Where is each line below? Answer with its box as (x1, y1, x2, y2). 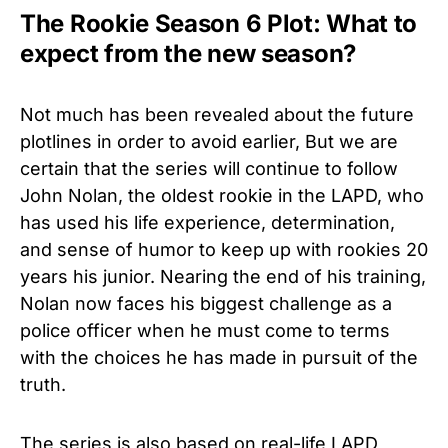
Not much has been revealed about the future (20, 103, 414, 125)
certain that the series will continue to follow (20, 157, 398, 179)
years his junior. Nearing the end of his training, (20, 265, 426, 287)
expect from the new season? (20, 38, 356, 68)
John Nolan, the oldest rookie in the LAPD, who (20, 184, 424, 206)
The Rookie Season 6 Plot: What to (20, 8, 418, 38)
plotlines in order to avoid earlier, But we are (20, 130, 398, 152)
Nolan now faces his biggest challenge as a (20, 292, 392, 314)
